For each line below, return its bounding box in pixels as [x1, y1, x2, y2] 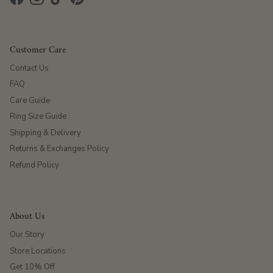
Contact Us [10, 62, 49, 74]
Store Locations [10, 245, 66, 257]
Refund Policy [10, 159, 59, 171]
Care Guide [10, 94, 50, 106]
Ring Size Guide [10, 111, 66, 122]
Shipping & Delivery [10, 127, 81, 138]
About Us [10, 208, 44, 225]
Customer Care [10, 41, 66, 58]
